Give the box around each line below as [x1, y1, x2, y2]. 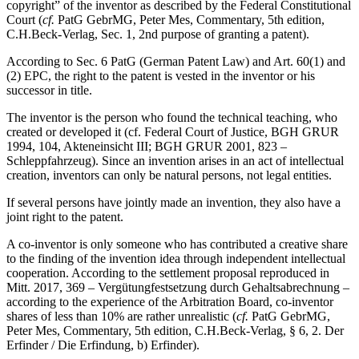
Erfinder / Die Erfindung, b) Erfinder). [6, 337, 200, 352]
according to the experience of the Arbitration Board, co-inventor [6, 294, 333, 309]
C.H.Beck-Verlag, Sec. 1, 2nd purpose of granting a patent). [6, 26, 309, 41]
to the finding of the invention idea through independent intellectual [6, 251, 345, 265]
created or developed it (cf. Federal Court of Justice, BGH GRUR [6, 124, 339, 139]
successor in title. [6, 83, 92, 97]
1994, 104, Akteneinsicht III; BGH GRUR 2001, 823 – [6, 139, 287, 153]
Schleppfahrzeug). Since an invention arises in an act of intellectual [6, 153, 344, 167]
